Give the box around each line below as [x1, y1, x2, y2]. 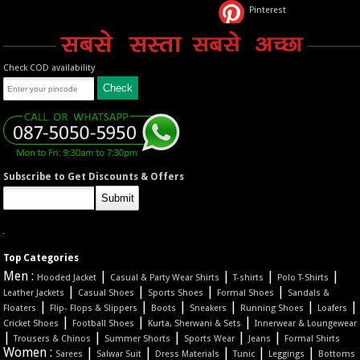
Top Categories [3, 252, 80, 264]
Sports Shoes [148, 288, 204, 299]
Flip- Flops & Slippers [50, 303, 138, 314]
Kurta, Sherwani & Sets [148, 318, 242, 329]
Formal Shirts [284, 333, 341, 345]
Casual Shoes [78, 288, 135, 299]
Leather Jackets [3, 288, 65, 299]
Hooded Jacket [37, 272, 97, 284]
